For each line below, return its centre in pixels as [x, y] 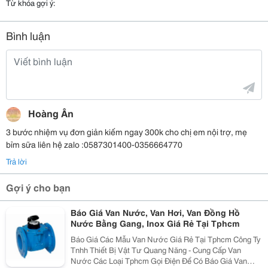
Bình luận [28, 35]
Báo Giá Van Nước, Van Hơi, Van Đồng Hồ [155, 212]
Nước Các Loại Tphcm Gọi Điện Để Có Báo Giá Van [110, 260]
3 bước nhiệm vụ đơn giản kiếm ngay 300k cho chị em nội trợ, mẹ [127, 132]
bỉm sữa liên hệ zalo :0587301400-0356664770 [94, 144]
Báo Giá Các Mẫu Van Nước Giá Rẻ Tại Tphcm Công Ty [152, 239]
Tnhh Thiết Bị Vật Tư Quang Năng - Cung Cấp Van [156, 249]
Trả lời [16, 161]
